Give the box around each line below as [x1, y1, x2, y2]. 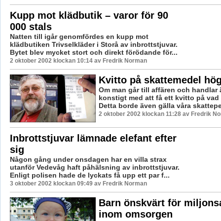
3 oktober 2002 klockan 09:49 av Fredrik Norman [9, 180, 147, 187]
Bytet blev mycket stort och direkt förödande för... [9, 48, 178, 56]
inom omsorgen [98, 208, 173, 220]
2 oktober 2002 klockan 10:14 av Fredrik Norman [9, 57, 147, 64]
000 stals [9, 21, 52, 32]
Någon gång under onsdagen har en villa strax [9, 155, 167, 163]
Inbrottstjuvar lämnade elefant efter [9, 132, 177, 144]
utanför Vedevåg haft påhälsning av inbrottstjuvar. [9, 163, 180, 171]
